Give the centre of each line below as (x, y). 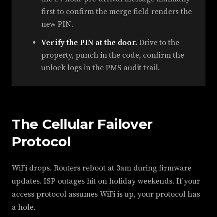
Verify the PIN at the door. (89, 43)
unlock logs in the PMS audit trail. (101, 68)
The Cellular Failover (82, 124)
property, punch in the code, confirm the (113, 55)
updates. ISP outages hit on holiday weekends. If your (106, 181)
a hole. (23, 207)
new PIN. (57, 24)
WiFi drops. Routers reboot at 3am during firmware (101, 168)
